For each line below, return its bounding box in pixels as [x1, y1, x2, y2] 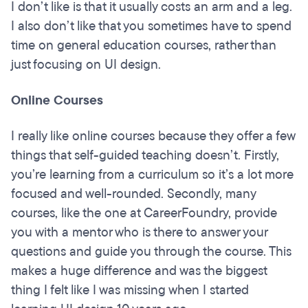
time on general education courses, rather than [11, 36, 276, 55]
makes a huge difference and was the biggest [11, 262, 267, 280]
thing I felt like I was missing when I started [11, 281, 249, 300]
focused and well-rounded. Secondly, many [11, 185, 256, 203]
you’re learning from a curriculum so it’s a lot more [11, 166, 294, 184]
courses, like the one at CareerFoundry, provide [11, 204, 277, 223]
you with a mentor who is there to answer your [11, 223, 267, 242]
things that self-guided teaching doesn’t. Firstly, [11, 146, 279, 165]
